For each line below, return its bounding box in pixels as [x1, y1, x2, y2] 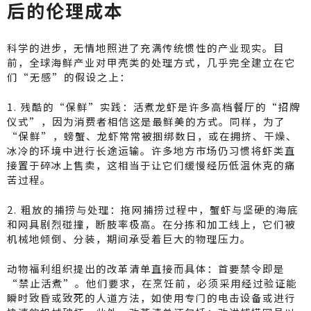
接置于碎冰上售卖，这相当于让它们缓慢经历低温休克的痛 [7, 157, 296, 172]
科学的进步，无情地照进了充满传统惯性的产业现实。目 [7, 40, 285, 55]
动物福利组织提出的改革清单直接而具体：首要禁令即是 [7, 260, 285, 276]
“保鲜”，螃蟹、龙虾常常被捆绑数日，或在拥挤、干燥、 [7, 128, 297, 143]
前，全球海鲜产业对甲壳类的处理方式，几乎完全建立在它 [7, 54, 296, 69]
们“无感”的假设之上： [7, 69, 131, 84]
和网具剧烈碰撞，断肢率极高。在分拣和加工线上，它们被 [7, 216, 296, 231]
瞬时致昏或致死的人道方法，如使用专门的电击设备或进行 [7, 289, 296, 305]
